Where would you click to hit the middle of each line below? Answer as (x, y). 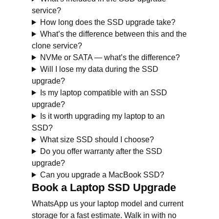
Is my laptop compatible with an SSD (103, 93)
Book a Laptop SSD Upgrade (104, 187)
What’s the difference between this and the (113, 34)
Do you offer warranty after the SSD (101, 151)
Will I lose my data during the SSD (99, 69)
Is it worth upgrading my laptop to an (102, 116)
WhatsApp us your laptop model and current (108, 204)
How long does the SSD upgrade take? (108, 22)
